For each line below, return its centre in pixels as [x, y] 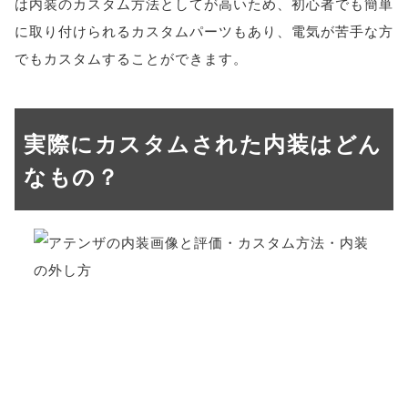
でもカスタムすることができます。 [131, 58]
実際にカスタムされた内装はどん [203, 143]
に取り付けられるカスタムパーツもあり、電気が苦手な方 [204, 31]
